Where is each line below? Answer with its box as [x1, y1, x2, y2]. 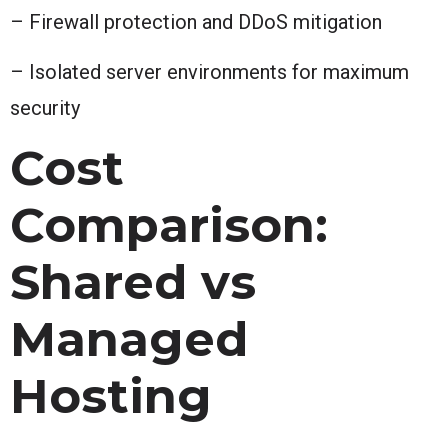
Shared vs [10, 252, 256, 311]
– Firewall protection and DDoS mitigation [10, 9, 382, 34]
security [10, 95, 80, 120]
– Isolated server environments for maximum [10, 59, 409, 84]
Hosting [10, 366, 212, 425]
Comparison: [10, 195, 328, 254]
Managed [10, 309, 248, 368]
